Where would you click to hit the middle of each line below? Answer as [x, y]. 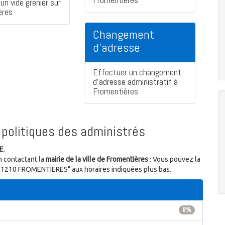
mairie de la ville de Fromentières [97, 159]
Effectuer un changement [137, 72]
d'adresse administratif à [135, 82]
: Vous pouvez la [174, 159]
